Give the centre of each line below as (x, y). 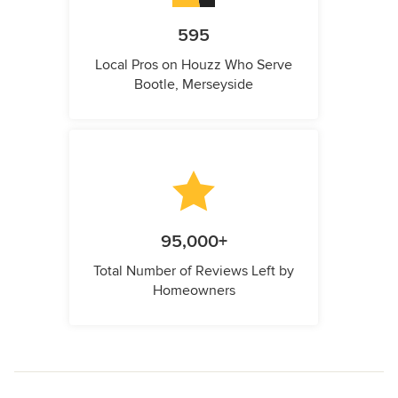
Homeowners (194, 291)
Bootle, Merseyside (194, 85)
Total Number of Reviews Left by (194, 271)
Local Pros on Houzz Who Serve (194, 65)
